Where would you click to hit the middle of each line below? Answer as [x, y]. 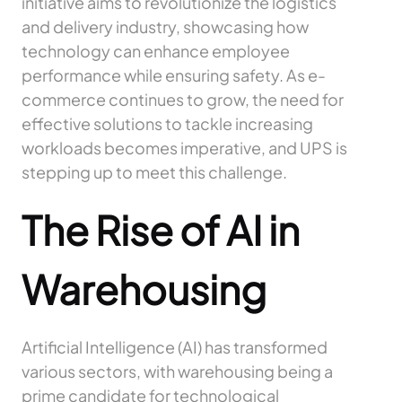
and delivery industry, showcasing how [165, 27]
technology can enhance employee [156, 51]
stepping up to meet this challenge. [154, 172]
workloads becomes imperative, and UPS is [184, 148]
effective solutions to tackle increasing [167, 124]
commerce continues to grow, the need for [183, 100]
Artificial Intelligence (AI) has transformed [175, 347]
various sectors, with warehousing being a [177, 371]
